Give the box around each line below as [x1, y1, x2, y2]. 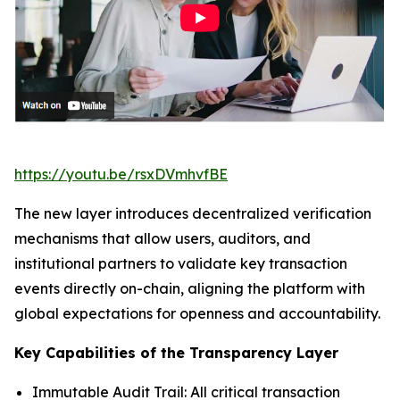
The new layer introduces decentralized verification [14, 204, 371, 222]
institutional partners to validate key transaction [14, 254, 347, 272]
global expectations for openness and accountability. [14, 304, 380, 322]
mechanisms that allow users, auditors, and [14, 229, 311, 247]
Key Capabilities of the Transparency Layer [14, 343, 338, 362]
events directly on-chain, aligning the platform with [14, 279, 365, 297]
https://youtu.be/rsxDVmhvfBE [14, 164, 228, 183]
